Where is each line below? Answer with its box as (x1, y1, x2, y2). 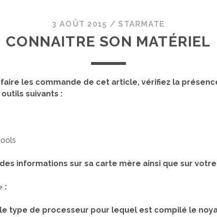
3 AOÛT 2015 (52, 19, 108, 29)
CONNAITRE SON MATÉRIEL (6, 33, 211, 50)
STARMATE (118, 19, 165, 29)
